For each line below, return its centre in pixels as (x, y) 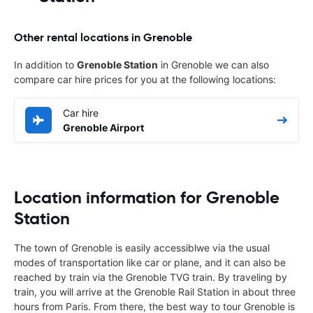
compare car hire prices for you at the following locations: (145, 79)
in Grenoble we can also (213, 64)
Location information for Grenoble (147, 197)
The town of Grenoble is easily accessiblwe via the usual (142, 247)
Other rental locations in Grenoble (103, 37)
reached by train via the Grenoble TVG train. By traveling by (151, 277)
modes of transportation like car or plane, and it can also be (150, 262)
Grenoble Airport (103, 127)
